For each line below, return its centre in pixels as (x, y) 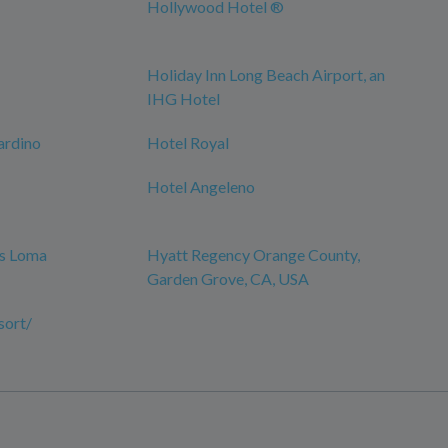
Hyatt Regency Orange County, (253, 255)
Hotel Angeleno (201, 187)
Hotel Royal (188, 143)
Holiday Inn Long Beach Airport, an (266, 75)
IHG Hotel (183, 99)
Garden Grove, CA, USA (228, 279)
